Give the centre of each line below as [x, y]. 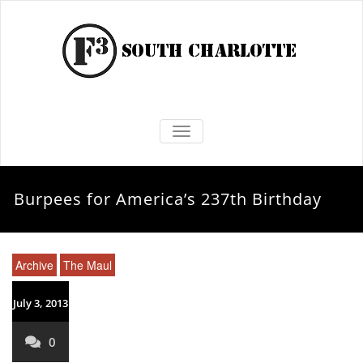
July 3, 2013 [41, 303]
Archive [34, 265]
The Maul [88, 265]
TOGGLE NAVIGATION [240, 131]
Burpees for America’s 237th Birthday [168, 199]
